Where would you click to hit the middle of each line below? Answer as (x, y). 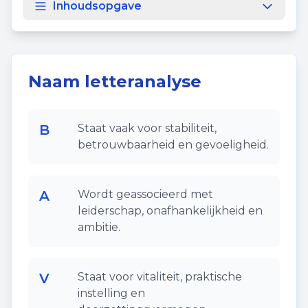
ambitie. (99, 227)
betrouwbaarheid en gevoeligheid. (173, 145)
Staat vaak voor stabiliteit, (147, 128)
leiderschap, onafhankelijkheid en (170, 211)
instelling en (111, 293)
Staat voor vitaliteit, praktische (160, 277)
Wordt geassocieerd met (145, 194)
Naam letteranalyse (115, 81)
